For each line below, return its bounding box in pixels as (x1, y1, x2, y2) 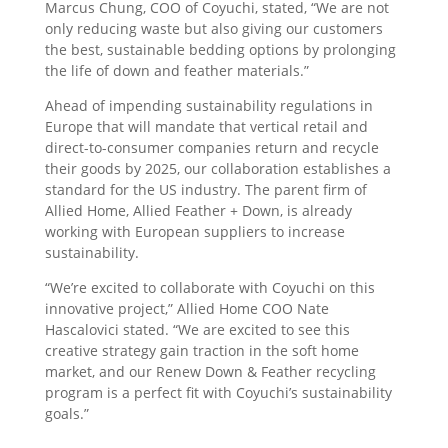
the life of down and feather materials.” (44, 61, 309, 81)
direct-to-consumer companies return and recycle (44, 138, 379, 158)
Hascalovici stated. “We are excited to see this (44, 320, 350, 340)
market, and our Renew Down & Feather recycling (44, 362, 376, 382)
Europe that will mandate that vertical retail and (44, 117, 368, 137)
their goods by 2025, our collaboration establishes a (44, 159, 391, 179)
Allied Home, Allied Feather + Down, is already (44, 201, 352, 221)
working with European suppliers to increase (44, 222, 345, 242)
